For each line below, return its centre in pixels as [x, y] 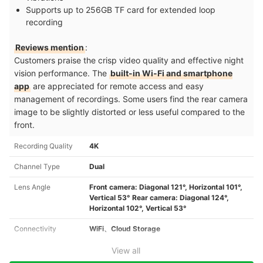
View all [126, 250]
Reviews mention [50, 47]
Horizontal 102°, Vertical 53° [138, 208]
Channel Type [37, 166]
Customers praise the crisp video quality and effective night [129, 60]
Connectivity [35, 228]
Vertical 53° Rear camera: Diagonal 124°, [159, 197]
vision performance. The [62, 73]
